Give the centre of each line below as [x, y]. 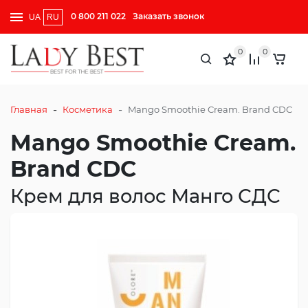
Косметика [88, 110]
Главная [29, 110]
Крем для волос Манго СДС [145, 196]
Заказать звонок [168, 16]
